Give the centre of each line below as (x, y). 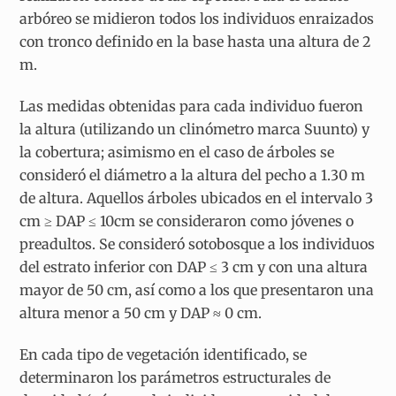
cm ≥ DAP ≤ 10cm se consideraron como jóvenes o (187, 221)
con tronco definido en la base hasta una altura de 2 (196, 42)
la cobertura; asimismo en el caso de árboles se (177, 152)
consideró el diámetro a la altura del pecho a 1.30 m (193, 175)
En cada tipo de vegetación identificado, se (164, 355)
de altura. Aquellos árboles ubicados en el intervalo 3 (197, 198)
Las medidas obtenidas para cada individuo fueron (192, 107)
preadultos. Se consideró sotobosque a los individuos (198, 244)
